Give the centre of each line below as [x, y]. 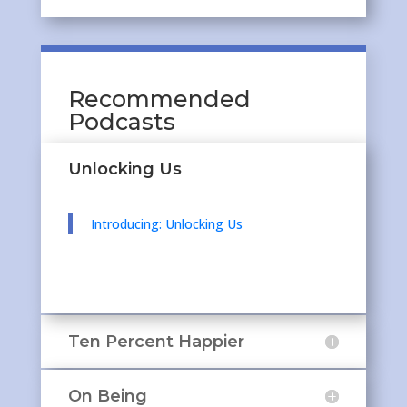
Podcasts [121, 121]
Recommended [159, 99]
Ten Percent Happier [156, 341]
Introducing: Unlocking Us [166, 223]
